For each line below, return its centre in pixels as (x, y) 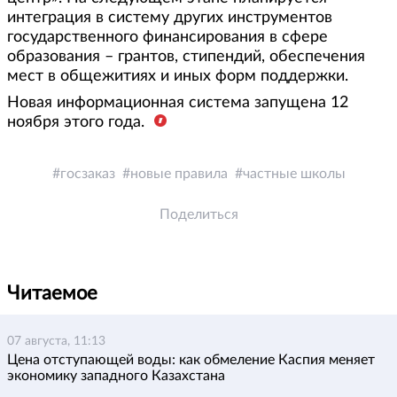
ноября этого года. (78, 123)
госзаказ (87, 174)
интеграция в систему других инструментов (170, 18)
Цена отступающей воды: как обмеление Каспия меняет (191, 360)
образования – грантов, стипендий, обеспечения (186, 57)
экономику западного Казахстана (116, 376)
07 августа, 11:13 (56, 342)
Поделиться (198, 215)
